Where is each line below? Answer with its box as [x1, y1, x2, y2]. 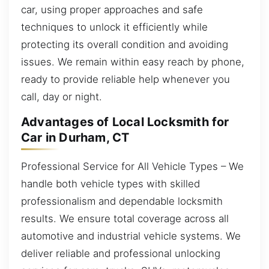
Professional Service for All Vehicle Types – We [21, 160, 244, 172]
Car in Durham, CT [21, 130, 130, 145]
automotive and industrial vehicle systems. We [21, 229, 241, 242]
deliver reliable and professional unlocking [21, 247, 220, 259]
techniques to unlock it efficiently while [21, 20, 208, 33]
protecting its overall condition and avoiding [21, 38, 228, 50]
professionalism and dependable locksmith [21, 195, 223, 207]
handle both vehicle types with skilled [21, 177, 200, 190]
